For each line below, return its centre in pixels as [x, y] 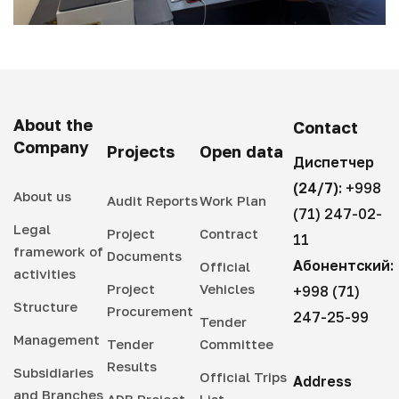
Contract [229, 233]
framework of [58, 251]
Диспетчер [333, 162]
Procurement [150, 310]
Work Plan [233, 200]
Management [57, 339]
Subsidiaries [53, 372]
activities [45, 273]
